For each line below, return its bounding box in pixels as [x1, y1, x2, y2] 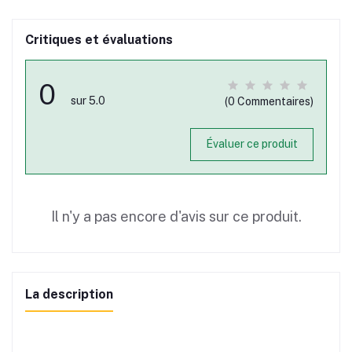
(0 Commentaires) [225, 94, 313, 108]
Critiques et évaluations [25, 31, 173, 47]
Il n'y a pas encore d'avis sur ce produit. [50, 207, 302, 225]
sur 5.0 [71, 93, 105, 107]
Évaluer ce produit [205, 137, 298, 151]
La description [25, 286, 113, 302]
